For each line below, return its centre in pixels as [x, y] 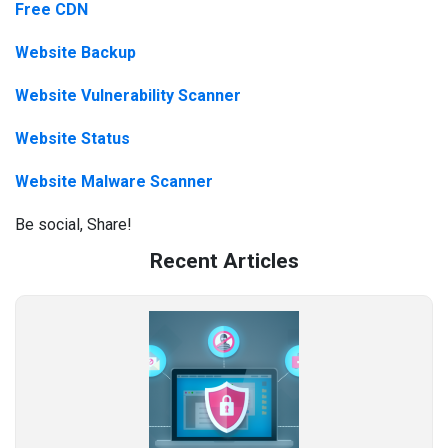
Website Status [72, 138]
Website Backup [75, 52]
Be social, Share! [73, 224]
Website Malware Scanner [114, 181]
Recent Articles [224, 260]
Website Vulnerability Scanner [128, 95]
